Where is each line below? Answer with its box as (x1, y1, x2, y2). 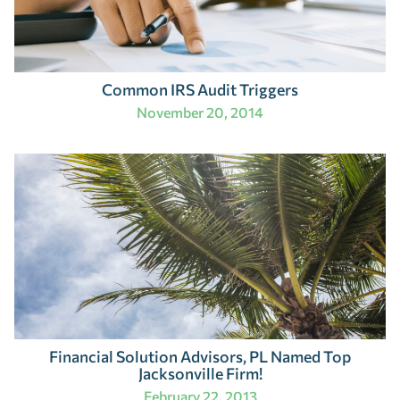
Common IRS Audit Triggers (102, 79, 298, 100)
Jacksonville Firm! (137, 363, 262, 384)
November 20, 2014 (137, 104, 263, 121)
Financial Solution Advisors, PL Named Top (49, 346, 351, 367)
